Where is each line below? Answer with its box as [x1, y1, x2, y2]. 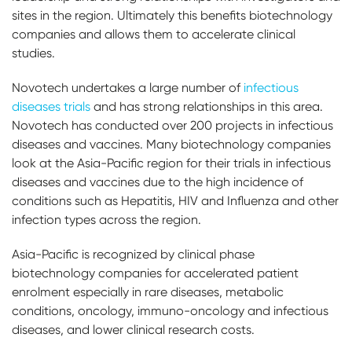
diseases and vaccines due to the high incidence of [12, 174, 303, 190]
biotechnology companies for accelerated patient [12, 266, 299, 281]
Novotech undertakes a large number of [12, 80, 244, 96]
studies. [12, 46, 55, 61]
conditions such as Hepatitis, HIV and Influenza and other [12, 193, 339, 209]
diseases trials [12, 99, 90, 115]
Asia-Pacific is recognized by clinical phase [12, 247, 255, 262]
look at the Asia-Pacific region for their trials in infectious [12, 156, 331, 171]
